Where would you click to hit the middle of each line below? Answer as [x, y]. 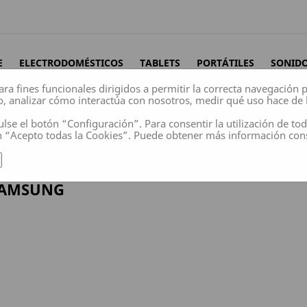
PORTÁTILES [225, 63]
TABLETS [160, 63]
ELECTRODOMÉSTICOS [71, 63]
